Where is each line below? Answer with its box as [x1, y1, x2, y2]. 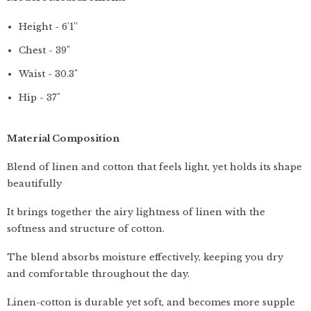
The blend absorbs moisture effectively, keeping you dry [7, 251, 283, 263]
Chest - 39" [19, 44, 70, 56]
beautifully [7, 178, 62, 190]
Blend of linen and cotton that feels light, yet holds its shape [7, 161, 302, 173]
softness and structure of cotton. [7, 223, 167, 235]
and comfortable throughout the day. [7, 268, 190, 280]
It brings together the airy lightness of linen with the [7, 206, 265, 218]
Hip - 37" [19, 92, 60, 103]
